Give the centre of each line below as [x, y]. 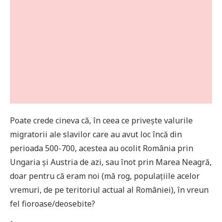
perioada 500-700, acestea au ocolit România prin [102, 148]
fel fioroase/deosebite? [53, 204]
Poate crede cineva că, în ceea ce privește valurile [101, 121]
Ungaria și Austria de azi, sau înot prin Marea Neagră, [111, 162]
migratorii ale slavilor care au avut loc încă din [96, 135]
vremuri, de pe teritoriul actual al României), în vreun [109, 190]
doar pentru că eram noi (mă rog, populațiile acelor [105, 176]
